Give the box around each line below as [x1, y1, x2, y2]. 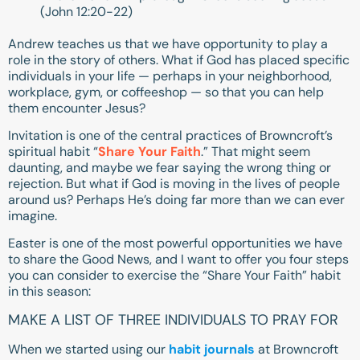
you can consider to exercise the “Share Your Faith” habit [8, 267, 341, 284]
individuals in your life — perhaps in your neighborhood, [8, 67, 332, 84]
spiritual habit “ [8, 143, 98, 161]
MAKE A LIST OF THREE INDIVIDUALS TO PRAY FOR [8, 309, 338, 329]
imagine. [8, 207, 57, 225]
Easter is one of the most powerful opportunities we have [8, 235, 342, 252]
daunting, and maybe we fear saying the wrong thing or [8, 159, 331, 177]
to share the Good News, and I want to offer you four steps [8, 251, 349, 268]
